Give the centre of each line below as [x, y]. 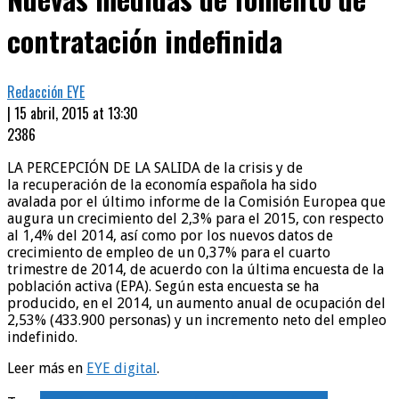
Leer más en [47, 368]
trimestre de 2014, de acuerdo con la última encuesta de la [195, 269]
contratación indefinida [145, 41]
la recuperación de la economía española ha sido [162, 184]
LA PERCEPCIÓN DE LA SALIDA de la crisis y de [155, 167]
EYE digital [122, 368]
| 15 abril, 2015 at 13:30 [73, 113]
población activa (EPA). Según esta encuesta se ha [163, 286]
